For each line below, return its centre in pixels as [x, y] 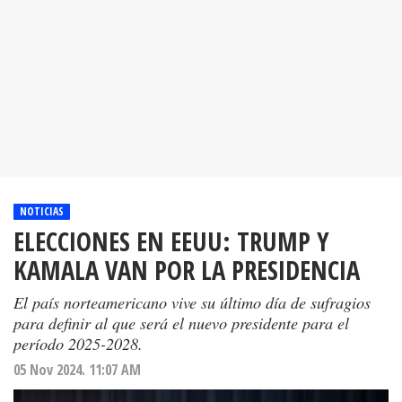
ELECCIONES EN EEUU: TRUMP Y [171, 241]
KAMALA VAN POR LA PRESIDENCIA [187, 270]
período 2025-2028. [78, 344]
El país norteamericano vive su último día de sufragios [192, 302]
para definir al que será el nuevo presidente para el [181, 323]
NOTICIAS [42, 212]
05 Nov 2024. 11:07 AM [77, 370]
